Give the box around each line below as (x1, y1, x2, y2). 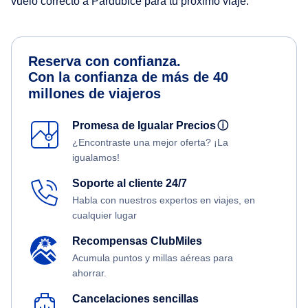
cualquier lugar (72, 210, 137, 221)
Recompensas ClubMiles (72, 235, 202, 247)
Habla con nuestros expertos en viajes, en (72, 195, 255, 206)
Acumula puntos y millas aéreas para (72, 252, 233, 264)
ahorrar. (72, 267, 107, 279)
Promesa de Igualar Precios (72, 120, 221, 132)
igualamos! (72, 152, 120, 164)
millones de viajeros (28, 86, 161, 102)
